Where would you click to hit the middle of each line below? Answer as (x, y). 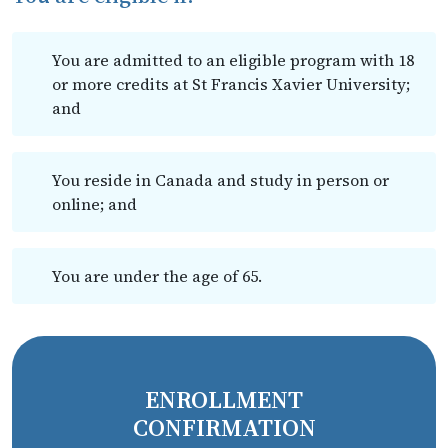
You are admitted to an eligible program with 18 (233, 59)
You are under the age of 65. (157, 275)
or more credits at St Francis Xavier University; (231, 83)
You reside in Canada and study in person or (220, 179)
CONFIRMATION (224, 427)
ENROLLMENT (224, 399)
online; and (94, 203)
